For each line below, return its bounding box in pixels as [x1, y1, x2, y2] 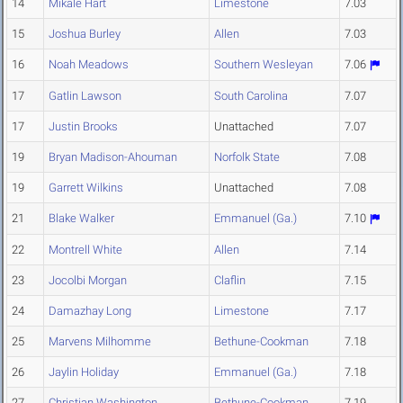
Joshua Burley [49, 27, 121, 41]
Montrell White [49, 243, 122, 257]
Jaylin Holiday [49, 365, 119, 380]
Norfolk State [214, 150, 280, 165]
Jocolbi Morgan [49, 273, 127, 288]
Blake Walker [49, 211, 114, 226]
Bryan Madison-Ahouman [49, 150, 177, 165]
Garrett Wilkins [49, 181, 123, 195]
